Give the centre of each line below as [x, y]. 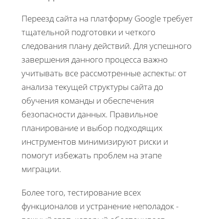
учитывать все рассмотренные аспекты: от [104, 73]
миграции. [41, 169]
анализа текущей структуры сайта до [92, 87]
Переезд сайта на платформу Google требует [107, 18]
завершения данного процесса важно [95, 59]
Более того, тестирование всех [81, 192]
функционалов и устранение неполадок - [100, 206]
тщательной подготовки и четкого [88, 32]
